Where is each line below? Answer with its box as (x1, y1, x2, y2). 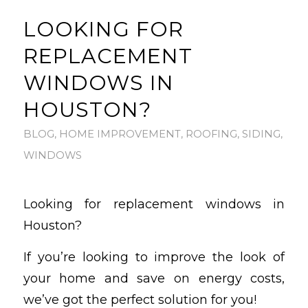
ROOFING (185, 127, 237, 140)
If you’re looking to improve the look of (23, 250, 285, 265)
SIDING (241, 127, 280, 140)
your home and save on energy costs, (23, 271, 285, 287)
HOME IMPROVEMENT (58, 127, 181, 140)
